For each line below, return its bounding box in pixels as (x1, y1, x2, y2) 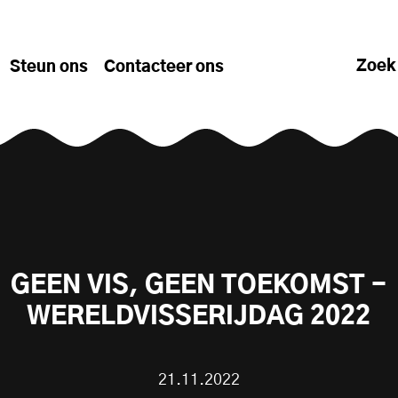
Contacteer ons (104, 59, 224, 76)
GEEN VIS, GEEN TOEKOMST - (11, 274, 387, 298)
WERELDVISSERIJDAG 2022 (27, 305, 371, 330)
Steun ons (10, 59, 88, 76)
